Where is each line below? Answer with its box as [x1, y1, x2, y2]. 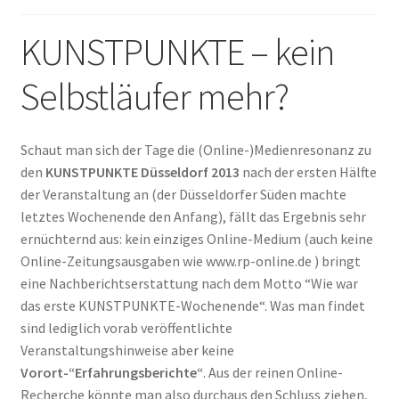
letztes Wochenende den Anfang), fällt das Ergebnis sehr [20, 207, 366, 225]
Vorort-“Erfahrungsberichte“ [20, 362, 203, 381]
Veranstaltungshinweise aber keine [20, 340, 234, 359]
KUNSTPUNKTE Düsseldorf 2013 [45, 162, 240, 181]
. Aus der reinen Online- [202, 362, 343, 381]
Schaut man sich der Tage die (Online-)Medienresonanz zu [20, 140, 371, 159]
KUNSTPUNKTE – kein [20, 28, 334, 76]
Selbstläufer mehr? [20, 73, 289, 120]
